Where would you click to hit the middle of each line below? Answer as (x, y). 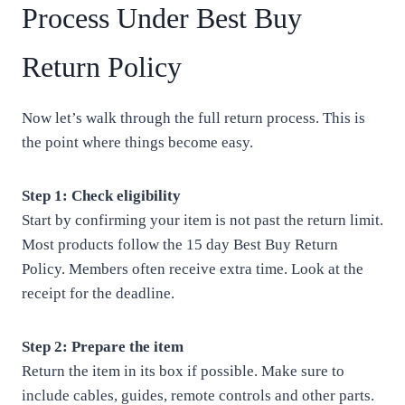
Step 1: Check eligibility (101, 196)
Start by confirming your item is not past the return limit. (202, 220)
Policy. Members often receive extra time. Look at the (193, 269)
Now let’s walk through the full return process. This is (193, 118)
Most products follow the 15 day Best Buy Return (180, 245)
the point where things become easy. (137, 142)
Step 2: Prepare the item (103, 347)
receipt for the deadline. (98, 293)
